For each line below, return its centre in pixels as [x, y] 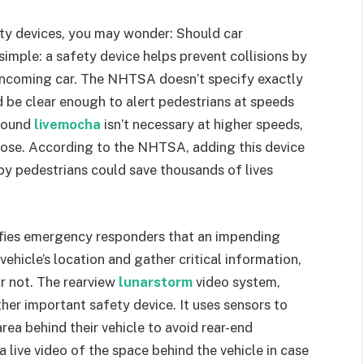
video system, [236, 282]
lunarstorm [156, 282]
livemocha [67, 124]
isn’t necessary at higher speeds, [202, 124]
